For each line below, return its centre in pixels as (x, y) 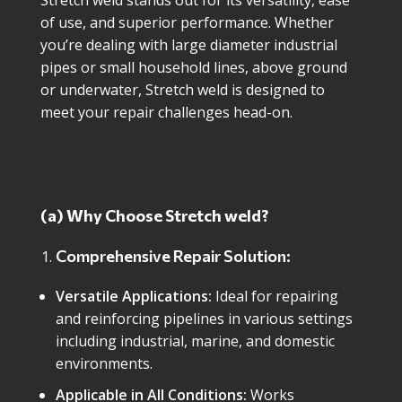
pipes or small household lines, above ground (194, 67)
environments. (104, 363)
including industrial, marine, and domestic (195, 341)
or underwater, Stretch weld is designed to (183, 90)
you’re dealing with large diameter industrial (189, 45)
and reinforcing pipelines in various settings (204, 319)
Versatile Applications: (134, 296)
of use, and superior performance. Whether (187, 22)
